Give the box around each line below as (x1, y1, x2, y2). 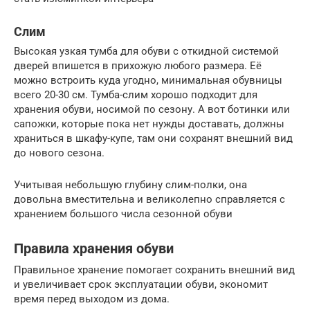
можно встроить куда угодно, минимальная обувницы (14, 73, 282, 86)
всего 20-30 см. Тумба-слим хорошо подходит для (14, 88, 257, 101)
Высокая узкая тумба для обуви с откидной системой (14, 44, 279, 57)
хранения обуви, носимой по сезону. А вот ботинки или (14, 102, 290, 116)
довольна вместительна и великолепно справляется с (14, 192, 285, 206)
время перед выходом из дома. (14, 292, 170, 305)
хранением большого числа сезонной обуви (14, 207, 232, 220)
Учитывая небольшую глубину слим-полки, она (14, 178, 247, 191)
